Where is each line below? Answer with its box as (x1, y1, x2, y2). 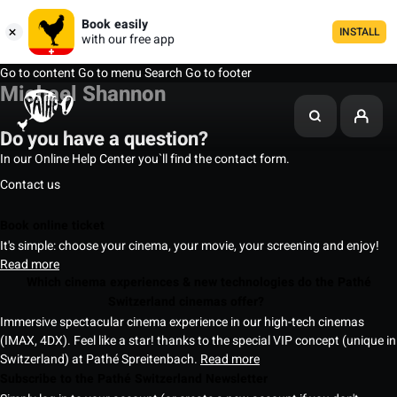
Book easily (82, 15, 148, 34)
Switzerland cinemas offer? (108, 292, 268, 312)
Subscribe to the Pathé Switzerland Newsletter (97, 370, 271, 389)
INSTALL (339, 24, 379, 40)
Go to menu (75, 64, 142, 82)
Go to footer (185, 64, 252, 82)
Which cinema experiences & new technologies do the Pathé (26, 273, 371, 292)
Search (142, 64, 185, 82)
